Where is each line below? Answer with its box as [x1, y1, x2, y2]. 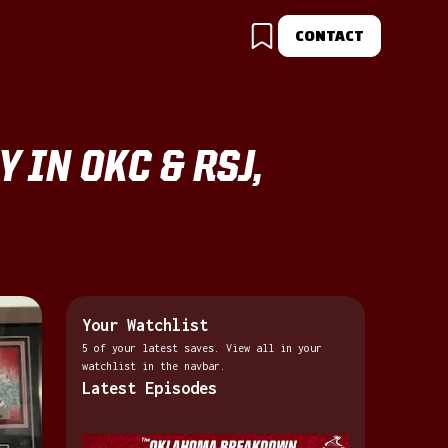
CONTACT [294, 26, 364, 44]
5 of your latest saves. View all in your [81, 342, 322, 354]
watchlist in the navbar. [81, 360, 226, 372]
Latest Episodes [81, 379, 217, 397]
